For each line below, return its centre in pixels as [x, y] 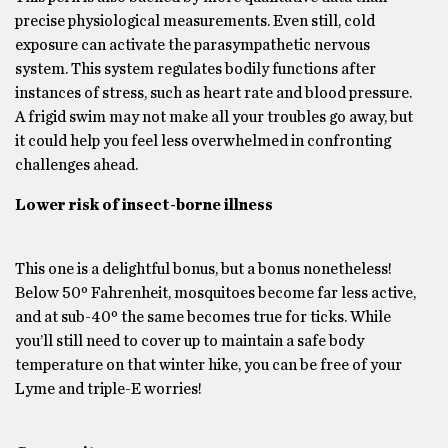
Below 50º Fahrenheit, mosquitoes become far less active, [215, 292]
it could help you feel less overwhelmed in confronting [203, 140]
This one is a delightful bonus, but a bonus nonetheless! [203, 268]
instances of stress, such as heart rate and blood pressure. [213, 92]
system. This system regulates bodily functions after [195, 68]
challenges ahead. [76, 164]
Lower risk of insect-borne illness [144, 204]
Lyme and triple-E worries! [108, 388]
